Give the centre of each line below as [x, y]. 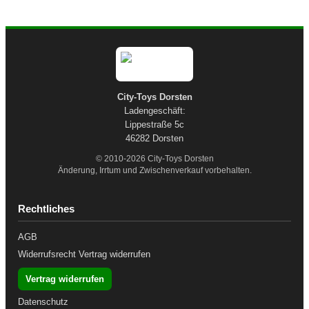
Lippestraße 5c [154, 125]
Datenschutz [43, 302]
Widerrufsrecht [47, 255]
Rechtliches [46, 209]
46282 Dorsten [154, 139]
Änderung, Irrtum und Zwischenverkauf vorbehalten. [154, 171]
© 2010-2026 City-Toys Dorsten [154, 159]
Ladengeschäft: [154, 111]
